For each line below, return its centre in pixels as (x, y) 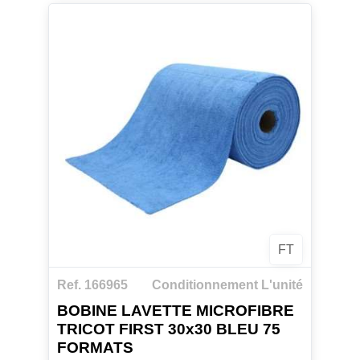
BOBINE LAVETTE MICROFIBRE (175, 311)
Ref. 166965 (92, 284)
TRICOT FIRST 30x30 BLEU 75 (168, 329)
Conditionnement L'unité (228, 284)
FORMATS (95, 348)
